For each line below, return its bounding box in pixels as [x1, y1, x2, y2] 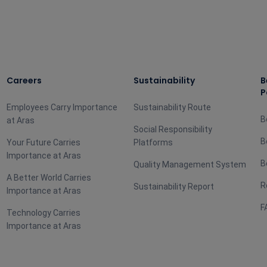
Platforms [133, 138, 173, 147]
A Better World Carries [6, 173, 91, 182]
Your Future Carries [6, 138, 80, 147]
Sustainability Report [133, 182, 214, 191]
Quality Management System [133, 160, 246, 169]
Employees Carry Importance [6, 103, 117, 112]
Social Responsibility [133, 125, 212, 134]
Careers [6, 74, 42, 86]
